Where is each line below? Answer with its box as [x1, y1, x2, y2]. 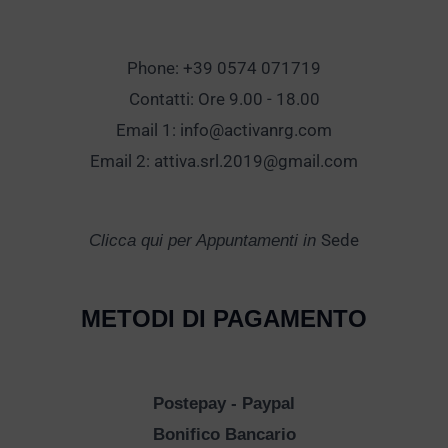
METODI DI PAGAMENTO [81, 304, 367, 332]
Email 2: [90, 151, 154, 172]
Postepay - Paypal [153, 394, 295, 414]
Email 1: [116, 120, 180, 141]
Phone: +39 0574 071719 [127, 58, 321, 79]
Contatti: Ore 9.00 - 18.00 [128, 89, 320, 110]
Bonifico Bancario [152, 425, 296, 445]
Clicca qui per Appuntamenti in [89, 230, 321, 250]
